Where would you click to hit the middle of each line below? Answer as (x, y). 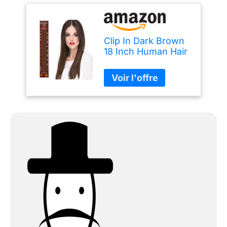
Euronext (124, 73)
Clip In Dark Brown (144, 41)
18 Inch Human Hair (146, 52)
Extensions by (135, 62)
